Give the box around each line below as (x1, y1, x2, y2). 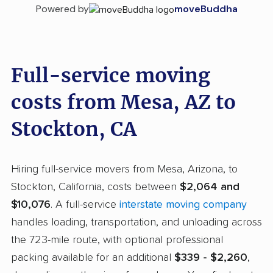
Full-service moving (11, 63, 210, 88)
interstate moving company (119, 199, 247, 211)
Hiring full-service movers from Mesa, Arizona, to (11, 164, 238, 175)
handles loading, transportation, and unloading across (11, 217, 262, 229)
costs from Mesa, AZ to (11, 90, 236, 115)
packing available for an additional (11, 252, 174, 264)
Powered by (35, 2, 89, 16)
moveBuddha (174, 2, 238, 16)
